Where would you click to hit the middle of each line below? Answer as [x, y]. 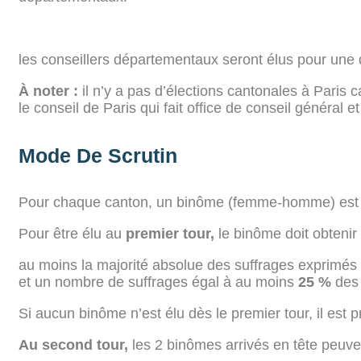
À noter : [50, 91]
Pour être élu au [72, 233]
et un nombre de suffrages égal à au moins [158, 282]
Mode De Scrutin [98, 155]
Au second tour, [73, 344]
